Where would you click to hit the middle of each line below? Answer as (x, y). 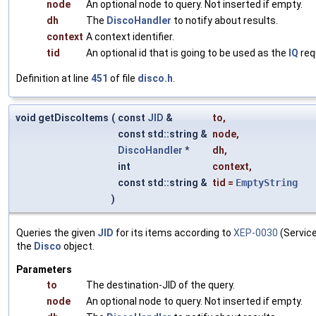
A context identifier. (130, 36)
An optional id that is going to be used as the (187, 53)
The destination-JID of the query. (160, 285)
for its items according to (174, 232)
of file (123, 78)
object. (78, 246)
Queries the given (57, 232)
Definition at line (54, 78)
